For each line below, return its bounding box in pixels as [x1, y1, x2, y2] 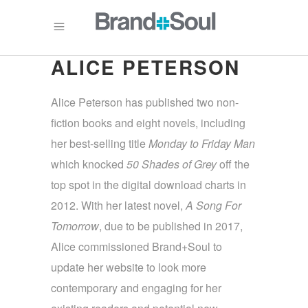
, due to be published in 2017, [99, 218, 243, 234]
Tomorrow [51, 218, 99, 234]
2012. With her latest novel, [51, 197, 186, 213]
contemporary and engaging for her [51, 280, 221, 296]
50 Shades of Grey [126, 156, 217, 172]
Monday [148, 135, 190, 151]
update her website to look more [51, 259, 206, 275]
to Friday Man [190, 135, 255, 151]
